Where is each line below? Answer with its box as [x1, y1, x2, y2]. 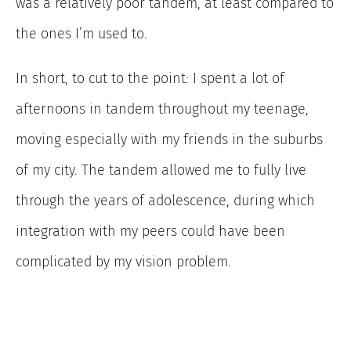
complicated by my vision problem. [16, 253, 231, 271]
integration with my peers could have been [16, 223, 285, 241]
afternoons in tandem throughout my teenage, [16, 100, 309, 118]
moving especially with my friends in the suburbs [16, 131, 323, 149]
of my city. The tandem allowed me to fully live [16, 161, 306, 179]
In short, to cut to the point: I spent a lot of [16, 70, 284, 88]
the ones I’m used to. [16, 25, 147, 43]
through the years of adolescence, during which [16, 192, 315, 210]
